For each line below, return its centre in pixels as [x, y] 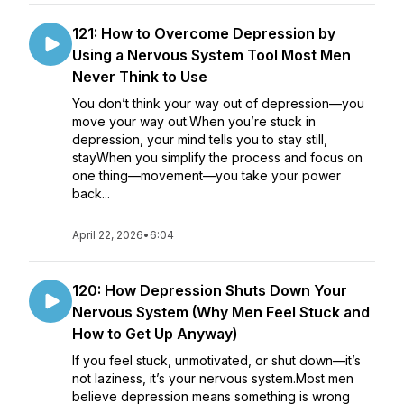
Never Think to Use [140, 77]
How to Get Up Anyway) [155, 334]
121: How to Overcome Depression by [204, 33]
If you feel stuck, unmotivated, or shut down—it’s [216, 360]
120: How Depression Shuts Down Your [210, 290]
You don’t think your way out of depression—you [218, 103]
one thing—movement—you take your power [207, 175]
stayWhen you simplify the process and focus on [217, 157]
